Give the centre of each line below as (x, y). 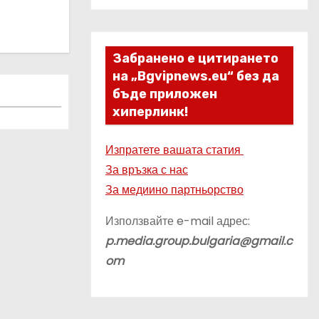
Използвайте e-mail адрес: (178, 221)
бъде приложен (165, 94)
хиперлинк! (150, 112)
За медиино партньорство (174, 190)
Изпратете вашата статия (174, 150)
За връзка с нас (147, 170)
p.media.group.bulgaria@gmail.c (199, 241)
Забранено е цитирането (195, 58)
